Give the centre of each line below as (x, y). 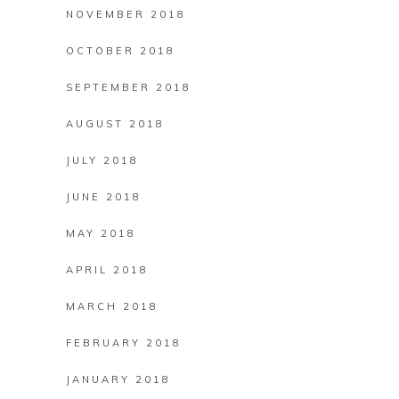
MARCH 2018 (112, 306)
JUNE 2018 (104, 197)
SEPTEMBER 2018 (129, 87)
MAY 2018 (101, 233)
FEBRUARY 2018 (124, 343)
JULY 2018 (102, 160)
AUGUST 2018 (115, 124)
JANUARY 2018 (118, 379)
